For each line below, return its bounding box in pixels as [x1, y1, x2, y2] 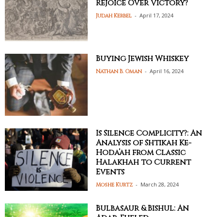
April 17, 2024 [139, 12, 174, 19]
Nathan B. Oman [96, 67, 142, 75]
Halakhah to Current [96, 157, 191, 168]
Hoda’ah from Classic [96, 147, 186, 158]
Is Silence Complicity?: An [96, 128, 202, 139]
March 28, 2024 [140, 181, 179, 188]
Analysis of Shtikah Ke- [96, 138, 192, 149]
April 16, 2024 [150, 67, 184, 75]
